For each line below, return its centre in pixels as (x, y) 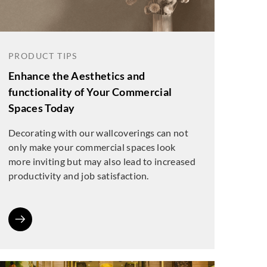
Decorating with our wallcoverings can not (98, 133)
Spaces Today (41, 108)
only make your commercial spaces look (92, 147)
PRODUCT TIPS (43, 56)
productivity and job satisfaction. (78, 176)
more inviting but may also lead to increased (102, 161)
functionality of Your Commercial (90, 92)
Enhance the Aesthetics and (77, 76)
